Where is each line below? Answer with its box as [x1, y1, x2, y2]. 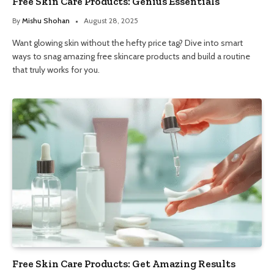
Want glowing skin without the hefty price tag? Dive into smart [12, 37, 243, 49]
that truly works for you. [12, 64, 100, 76]
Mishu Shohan [22, 16, 70, 26]
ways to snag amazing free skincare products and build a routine [12, 51, 250, 62]
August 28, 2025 [84, 16, 138, 26]
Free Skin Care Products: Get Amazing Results [12, 257, 235, 270]
